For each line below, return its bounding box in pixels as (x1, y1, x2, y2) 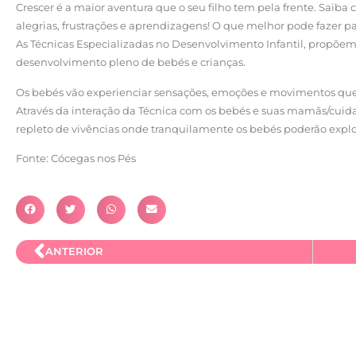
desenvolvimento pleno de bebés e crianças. (16, 56, 246, 69)
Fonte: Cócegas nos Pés (16, 152, 136, 165)
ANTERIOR (45, 246, 104, 258)
